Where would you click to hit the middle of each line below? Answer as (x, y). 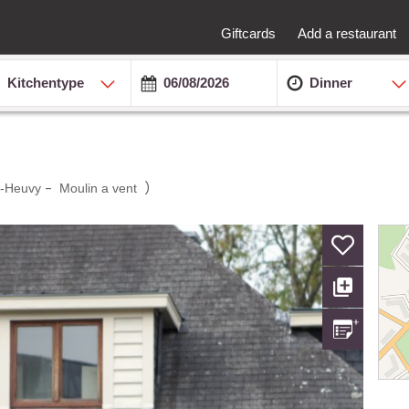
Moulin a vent (98, 188)
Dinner (330, 82)
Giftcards (248, 33)
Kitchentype (46, 82)
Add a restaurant (347, 33)
